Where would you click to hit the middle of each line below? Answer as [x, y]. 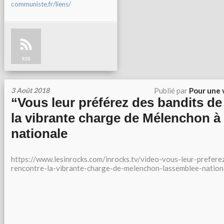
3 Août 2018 [30, 90]
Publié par [171, 90]
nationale [39, 133]
